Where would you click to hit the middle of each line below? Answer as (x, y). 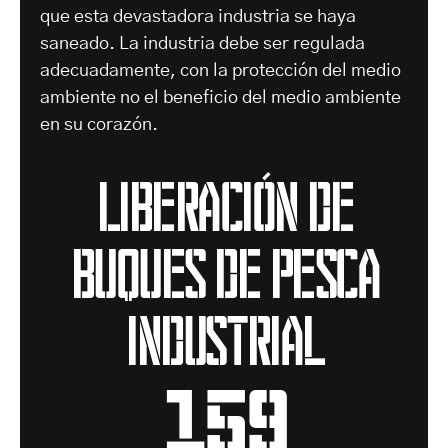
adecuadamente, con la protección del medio (220, 71)
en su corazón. (99, 125)
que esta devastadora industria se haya (198, 17)
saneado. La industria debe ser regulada (202, 44)
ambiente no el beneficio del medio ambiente (220, 98)
